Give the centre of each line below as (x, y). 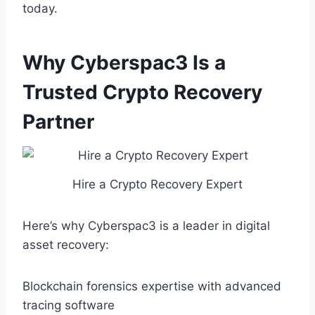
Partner (58, 121)
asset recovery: (66, 244)
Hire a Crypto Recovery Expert (157, 184)
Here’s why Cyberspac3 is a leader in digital (146, 225)
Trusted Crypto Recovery (142, 92)
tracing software (69, 305)
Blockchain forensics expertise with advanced (152, 286)
